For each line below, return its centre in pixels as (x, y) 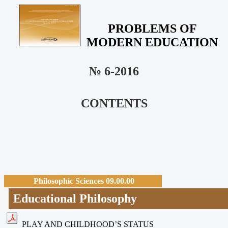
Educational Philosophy (75, 198)
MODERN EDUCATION (152, 42)
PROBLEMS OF (152, 29)
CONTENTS (114, 104)
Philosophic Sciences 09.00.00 (84, 181)
